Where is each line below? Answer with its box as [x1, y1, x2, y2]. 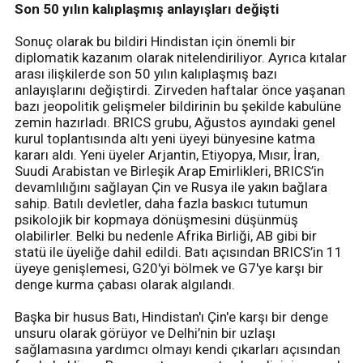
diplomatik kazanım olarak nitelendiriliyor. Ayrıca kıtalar [15, 49, 347, 66]
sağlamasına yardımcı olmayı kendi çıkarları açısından [15, 340, 340, 357]
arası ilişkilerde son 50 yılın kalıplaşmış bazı [15, 65, 277, 82]
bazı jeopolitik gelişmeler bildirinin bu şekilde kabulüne [15, 97, 341, 114]
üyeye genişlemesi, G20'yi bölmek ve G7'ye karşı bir [15, 259, 323, 276]
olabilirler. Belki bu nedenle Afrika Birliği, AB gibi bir [15, 227, 317, 244]
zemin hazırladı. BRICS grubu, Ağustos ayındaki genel [15, 113, 335, 130]
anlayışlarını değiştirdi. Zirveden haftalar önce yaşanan [15, 81, 345, 98]
